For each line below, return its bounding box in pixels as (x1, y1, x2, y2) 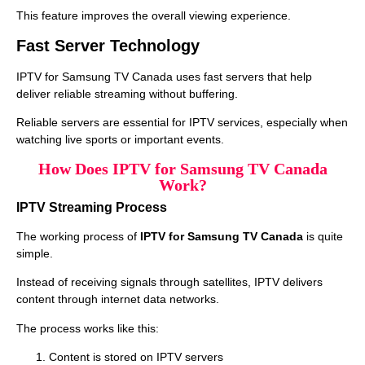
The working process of (16, 229, 140, 243)
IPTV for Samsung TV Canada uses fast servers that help (16, 70, 312, 84)
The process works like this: (16, 321, 159, 335)
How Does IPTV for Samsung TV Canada (37, 159, 328, 178)
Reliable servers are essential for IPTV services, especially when (16, 116, 348, 130)
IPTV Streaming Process (16, 200, 167, 214)
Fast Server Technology (16, 37, 200, 55)
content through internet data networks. (16, 292, 219, 306)
